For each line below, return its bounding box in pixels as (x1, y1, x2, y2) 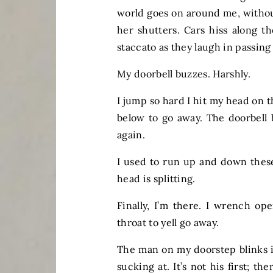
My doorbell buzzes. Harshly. (117, 68, 250, 80)
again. (117, 129, 214, 141)
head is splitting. (117, 172, 199, 185)
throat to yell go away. (117, 216, 222, 229)
